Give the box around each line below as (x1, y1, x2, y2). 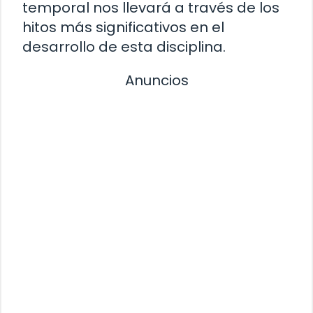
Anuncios (124, 70, 189, 90)
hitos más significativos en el (22, 17, 224, 37)
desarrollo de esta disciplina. (22, 36, 226, 57)
